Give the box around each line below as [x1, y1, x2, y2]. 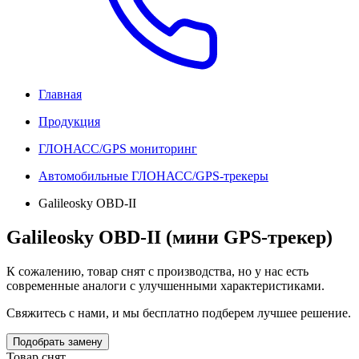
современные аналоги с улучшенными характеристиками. [6, 278, 325, 292]
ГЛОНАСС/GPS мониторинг [38, 142, 197, 155]
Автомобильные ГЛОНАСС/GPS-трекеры [38, 169, 268, 183]
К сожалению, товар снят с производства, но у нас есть [6, 264, 309, 278]
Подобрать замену [13, 335, 103, 348]
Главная [38, 87, 82, 101]
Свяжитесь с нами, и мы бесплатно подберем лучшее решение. [6, 305, 351, 320]
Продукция [38, 115, 100, 128]
